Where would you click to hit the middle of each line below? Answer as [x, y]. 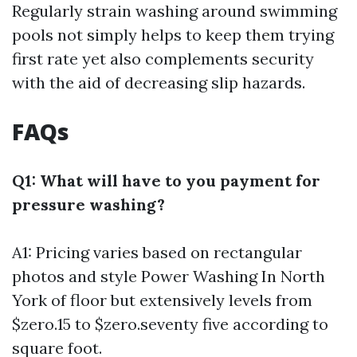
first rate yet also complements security [163, 59]
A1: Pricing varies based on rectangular [157, 252]
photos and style [76, 276]
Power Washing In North [233, 276]
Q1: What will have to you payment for [166, 180]
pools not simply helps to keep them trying [173, 35]
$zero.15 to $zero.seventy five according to [170, 324]
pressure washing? [88, 204]
